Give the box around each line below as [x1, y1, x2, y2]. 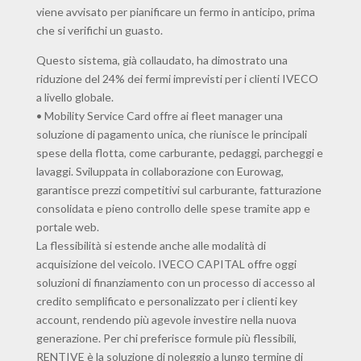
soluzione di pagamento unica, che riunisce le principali [35, 127, 307, 142]
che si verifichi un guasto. [35, 23, 163, 38]
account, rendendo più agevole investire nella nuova [35, 313, 297, 327]
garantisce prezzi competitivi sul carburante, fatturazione [35, 183, 322, 197]
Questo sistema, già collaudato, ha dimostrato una [35, 53, 288, 68]
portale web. [35, 220, 99, 234]
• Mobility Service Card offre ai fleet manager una [35, 109, 283, 123]
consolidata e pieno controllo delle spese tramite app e [35, 201, 310, 216]
